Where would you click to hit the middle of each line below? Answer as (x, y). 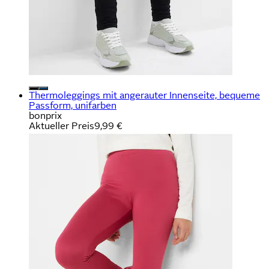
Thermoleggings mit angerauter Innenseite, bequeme (144, 95)
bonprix (45, 115)
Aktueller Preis (62, 125)
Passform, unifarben (73, 105)
